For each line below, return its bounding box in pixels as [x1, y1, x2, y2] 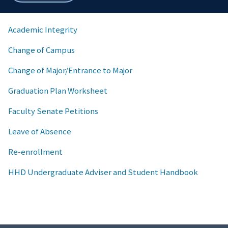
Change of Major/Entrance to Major [8, 65, 132, 76]
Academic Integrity [8, 24, 77, 36]
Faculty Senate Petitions [8, 105, 98, 117]
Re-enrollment [8, 146, 63, 158]
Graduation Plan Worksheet [8, 85, 107, 97]
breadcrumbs [36, 6, 78, 14]
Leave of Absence [8, 126, 71, 137]
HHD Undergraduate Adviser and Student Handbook [8, 166, 198, 178]
